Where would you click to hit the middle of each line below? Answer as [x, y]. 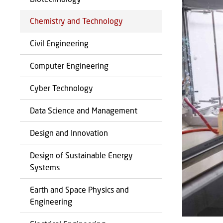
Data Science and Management [84, 110]
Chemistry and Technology [76, 21]
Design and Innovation [69, 133]
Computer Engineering [69, 65]
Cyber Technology [61, 88]
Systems [45, 167]
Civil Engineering [59, 43]
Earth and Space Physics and [79, 189]
